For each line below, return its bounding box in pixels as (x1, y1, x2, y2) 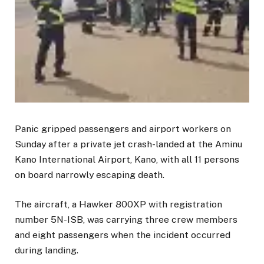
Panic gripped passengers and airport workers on (15, 123, 231, 135)
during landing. (15, 245, 78, 256)
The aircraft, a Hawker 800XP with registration (15, 199, 222, 210)
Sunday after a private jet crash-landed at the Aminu (15, 138, 242, 150)
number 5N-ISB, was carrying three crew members (15, 214, 237, 226)
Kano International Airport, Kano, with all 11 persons (15, 154, 239, 166)
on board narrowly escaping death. (15, 169, 164, 181)
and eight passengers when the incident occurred (15, 229, 230, 241)
